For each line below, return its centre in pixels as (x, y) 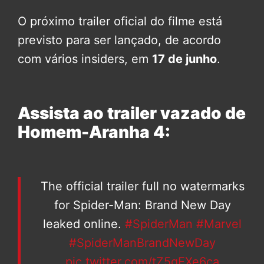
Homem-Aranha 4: (94, 132)
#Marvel (219, 224)
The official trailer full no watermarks (142, 187)
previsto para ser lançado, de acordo (119, 40)
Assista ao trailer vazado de (132, 113)
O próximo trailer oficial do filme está (120, 22)
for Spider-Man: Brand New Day (142, 205)
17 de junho (184, 59)
